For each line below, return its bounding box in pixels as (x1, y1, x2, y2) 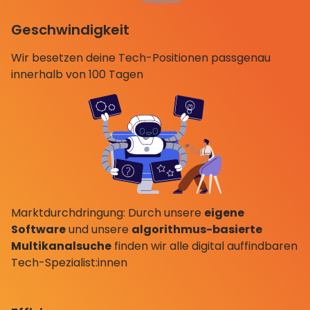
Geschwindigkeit (11, 19, 129, 39)
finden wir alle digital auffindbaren (111, 237, 298, 254)
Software (11, 221, 66, 237)
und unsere (66, 221, 131, 237)
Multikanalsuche (11, 237, 111, 254)
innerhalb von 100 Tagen (11, 66, 143, 82)
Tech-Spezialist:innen (11, 254, 127, 271)
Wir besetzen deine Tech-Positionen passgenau (11, 49, 271, 66)
